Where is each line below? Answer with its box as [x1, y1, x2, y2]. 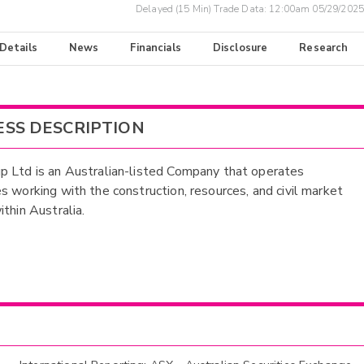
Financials [130, 41, 181, 56]
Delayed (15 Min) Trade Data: [135, 2, 270, 16]
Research [299, 41, 349, 56]
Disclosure [212, 41, 268, 56]
